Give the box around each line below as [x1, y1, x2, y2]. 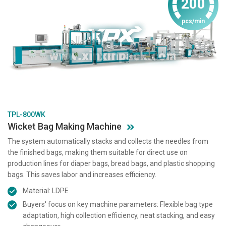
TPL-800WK [8, 110, 45, 119]
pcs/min [182, 18, 205, 25]
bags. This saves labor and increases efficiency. [8, 170, 156, 179]
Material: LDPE [23, 186, 69, 195]
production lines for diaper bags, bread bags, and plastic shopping [8, 159, 215, 167]
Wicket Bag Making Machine [8, 121, 122, 132]
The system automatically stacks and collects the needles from [8, 137, 208, 145]
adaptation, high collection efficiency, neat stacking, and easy [23, 211, 215, 219]
